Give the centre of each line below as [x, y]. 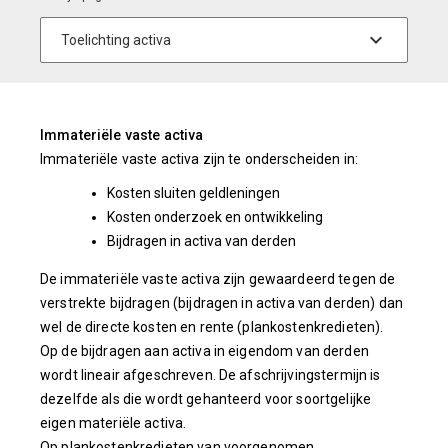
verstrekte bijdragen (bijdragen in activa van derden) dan [221, 303]
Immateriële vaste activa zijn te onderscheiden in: [199, 159]
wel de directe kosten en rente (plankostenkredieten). [212, 327]
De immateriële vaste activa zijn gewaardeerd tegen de [218, 279]
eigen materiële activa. [113, 423]
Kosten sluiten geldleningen [193, 193]
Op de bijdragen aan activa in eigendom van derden [204, 351]
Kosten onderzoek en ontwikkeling [214, 217]
